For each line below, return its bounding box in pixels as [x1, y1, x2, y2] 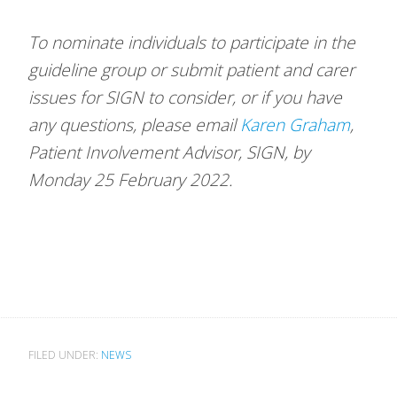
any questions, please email [28, 113, 240, 136]
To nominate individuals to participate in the [28, 30, 355, 54]
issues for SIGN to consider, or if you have [28, 85, 342, 109]
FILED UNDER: [28, 347, 101, 362]
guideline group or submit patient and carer [28, 58, 354, 82]
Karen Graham [240, 113, 350, 136]
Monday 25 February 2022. [28, 167, 233, 191]
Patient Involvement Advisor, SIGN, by [28, 140, 310, 164]
